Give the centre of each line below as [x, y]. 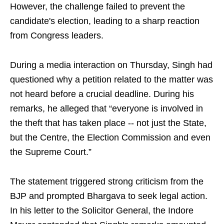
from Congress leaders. [57, 35]
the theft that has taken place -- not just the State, [108, 123]
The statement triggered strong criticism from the [107, 181]
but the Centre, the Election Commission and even [110, 137]
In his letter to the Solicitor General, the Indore [102, 210]
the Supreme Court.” [51, 152]
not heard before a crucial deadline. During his [102, 94]
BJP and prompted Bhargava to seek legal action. [109, 196]
